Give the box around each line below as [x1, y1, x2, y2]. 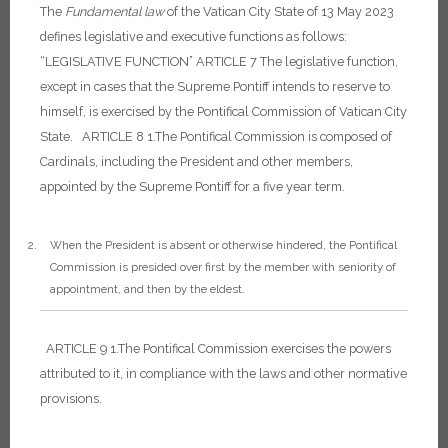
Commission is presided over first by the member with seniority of [50, 260, 396, 275]
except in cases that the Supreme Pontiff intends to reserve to [40, 78, 390, 94]
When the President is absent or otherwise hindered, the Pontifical [50, 238, 397, 253]
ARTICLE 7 [196, 53, 257, 69]
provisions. [40, 391, 102, 407]
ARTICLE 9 [46, 341, 107, 357]
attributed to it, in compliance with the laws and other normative [40, 366, 407, 382]
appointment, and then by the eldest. [50, 282, 245, 297]
